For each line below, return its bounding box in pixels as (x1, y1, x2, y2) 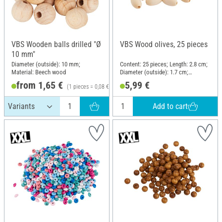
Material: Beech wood (11, 68, 66, 76)
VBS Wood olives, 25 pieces (120, 40, 208, 50)
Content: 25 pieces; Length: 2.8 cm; (120, 60, 208, 68)
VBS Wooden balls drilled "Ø (11, 40, 101, 50)
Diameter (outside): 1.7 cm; (120, 68, 188, 76)
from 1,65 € (16, 79, 63, 92)
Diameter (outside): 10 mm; (11, 60, 80, 68)
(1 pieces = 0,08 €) (66, 83, 111, 91)
